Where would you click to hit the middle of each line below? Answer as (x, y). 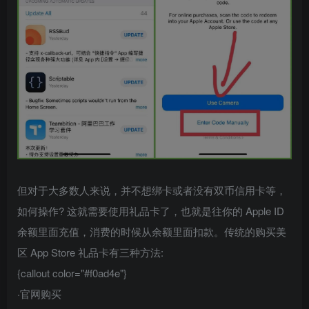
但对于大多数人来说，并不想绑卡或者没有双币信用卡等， (152, 190)
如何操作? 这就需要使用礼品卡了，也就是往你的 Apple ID (151, 211)
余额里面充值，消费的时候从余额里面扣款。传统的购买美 (152, 232)
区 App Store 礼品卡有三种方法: (90, 252)
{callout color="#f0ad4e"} (72, 273)
